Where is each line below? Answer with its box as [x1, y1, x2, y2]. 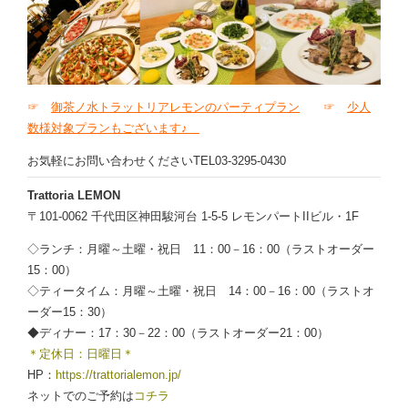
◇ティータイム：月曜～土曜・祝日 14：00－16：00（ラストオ [27, 283, 374, 298]
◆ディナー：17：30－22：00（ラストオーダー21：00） [27, 325, 329, 340]
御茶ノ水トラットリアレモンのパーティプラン [51, 99, 300, 114]
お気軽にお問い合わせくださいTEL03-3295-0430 [27, 153, 286, 168]
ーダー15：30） [27, 304, 112, 319]
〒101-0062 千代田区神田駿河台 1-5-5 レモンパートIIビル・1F [27, 209, 359, 223]
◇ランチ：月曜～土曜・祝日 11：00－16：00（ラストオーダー [27, 241, 374, 256]
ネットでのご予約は [27, 388, 134, 403]
